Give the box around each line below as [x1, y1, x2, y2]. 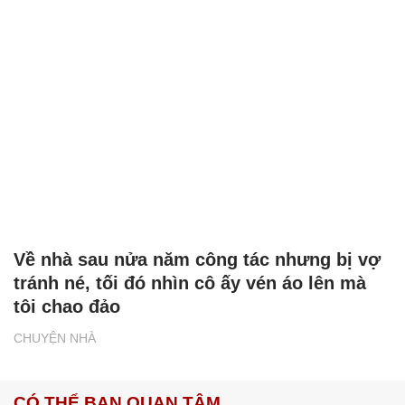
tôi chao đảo [14, 296, 120, 316]
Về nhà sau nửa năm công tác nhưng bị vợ [14, 249, 381, 269]
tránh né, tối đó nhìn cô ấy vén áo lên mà [14, 272, 366, 293]
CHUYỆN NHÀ [14, 330, 96, 345]
